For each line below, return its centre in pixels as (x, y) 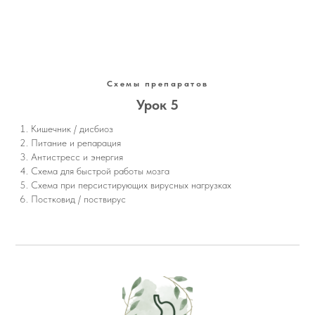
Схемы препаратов (157, 84)
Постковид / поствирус (79, 199)
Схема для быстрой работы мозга (101, 171)
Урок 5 (157, 105)
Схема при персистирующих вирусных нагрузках (131, 185)
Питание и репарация (76, 143)
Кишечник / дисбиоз (72, 129)
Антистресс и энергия (77, 157)
